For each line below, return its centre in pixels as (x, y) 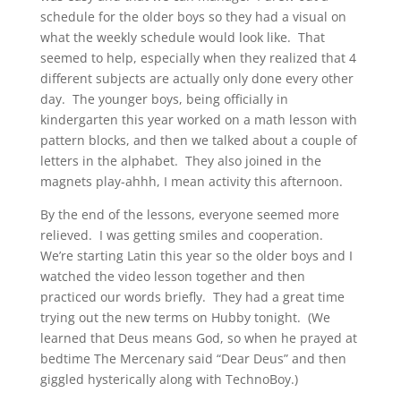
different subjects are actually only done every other (196, 79)
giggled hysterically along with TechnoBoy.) (169, 380)
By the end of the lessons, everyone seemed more (189, 215)
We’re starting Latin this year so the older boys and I (196, 256)
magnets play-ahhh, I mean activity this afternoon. (191, 182)
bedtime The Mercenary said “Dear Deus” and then (193, 359)
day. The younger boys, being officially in (164, 99)
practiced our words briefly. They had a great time (192, 297)
